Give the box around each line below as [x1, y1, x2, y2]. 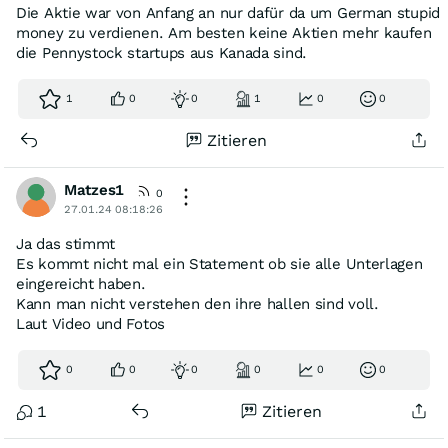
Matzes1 [64, 181, 124, 199]
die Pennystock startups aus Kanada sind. [16, 44, 307, 62]
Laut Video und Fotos [16, 315, 165, 333]
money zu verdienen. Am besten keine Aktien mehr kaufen [16, 24, 432, 42]
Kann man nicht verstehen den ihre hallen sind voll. [16, 295, 379, 313]
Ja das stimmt [16, 235, 116, 253]
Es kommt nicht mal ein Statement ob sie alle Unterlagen [16, 255, 423, 273]
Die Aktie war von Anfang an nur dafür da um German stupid [16, 4, 440, 22]
